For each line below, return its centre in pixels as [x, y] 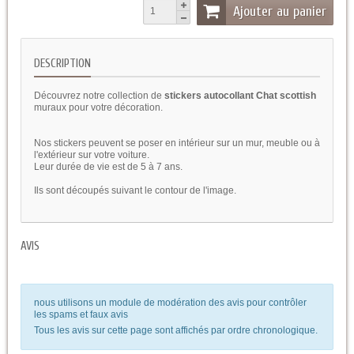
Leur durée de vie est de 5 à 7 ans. [108, 166]
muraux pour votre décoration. [98, 107]
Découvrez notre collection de [98, 95]
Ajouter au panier [280, 11]
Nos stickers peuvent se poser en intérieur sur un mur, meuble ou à [177, 143]
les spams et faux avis [81, 314]
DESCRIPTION [62, 63]
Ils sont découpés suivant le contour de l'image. [135, 190]
